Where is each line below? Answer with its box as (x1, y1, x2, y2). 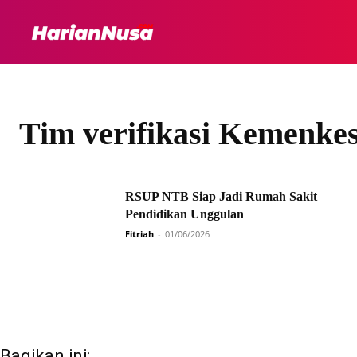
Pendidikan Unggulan (125, 207, 244, 221)
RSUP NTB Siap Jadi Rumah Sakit (125, 190, 317, 203)
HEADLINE (240, 25, 299, 37)
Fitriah (125, 228, 154, 240)
